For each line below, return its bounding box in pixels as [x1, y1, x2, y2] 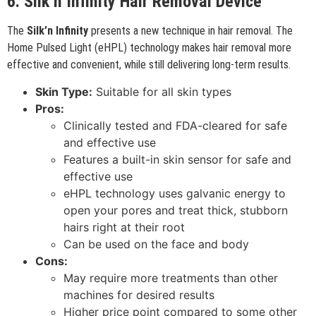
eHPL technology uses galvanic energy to [63, 186, 286, 201]
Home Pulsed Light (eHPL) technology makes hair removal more [7, 40, 291, 54]
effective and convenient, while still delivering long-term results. [7, 57, 291, 71]
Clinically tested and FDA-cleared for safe [63, 119, 287, 133]
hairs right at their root [63, 220, 185, 235]
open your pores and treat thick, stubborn [63, 203, 288, 218]
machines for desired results [63, 288, 214, 303]
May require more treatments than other [63, 271, 278, 286]
